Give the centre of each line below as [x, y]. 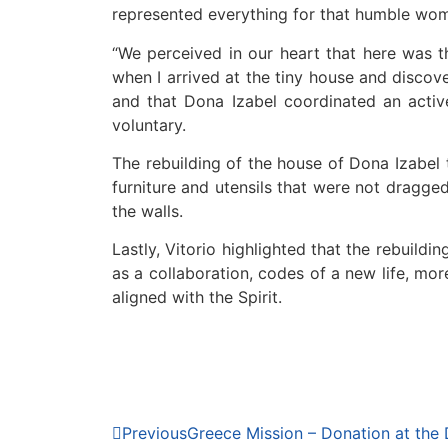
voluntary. [149, 124]
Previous [154, 432]
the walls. [147, 211]
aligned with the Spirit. [197, 297]
